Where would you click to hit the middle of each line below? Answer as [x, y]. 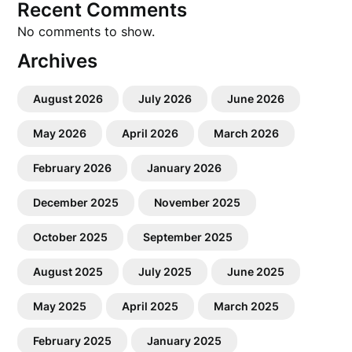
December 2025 [76, 202]
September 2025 [188, 237]
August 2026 [68, 99]
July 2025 [165, 271]
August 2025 [68, 271]
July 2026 [165, 99]
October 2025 [71, 237]
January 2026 [185, 168]
